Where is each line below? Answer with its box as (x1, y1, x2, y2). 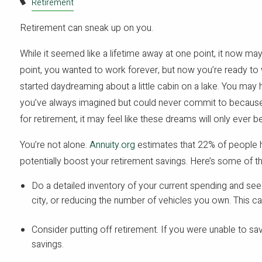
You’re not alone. (20, 138, 90, 153)
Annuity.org (89, 138, 136, 153)
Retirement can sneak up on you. (20, 21, 154, 36)
